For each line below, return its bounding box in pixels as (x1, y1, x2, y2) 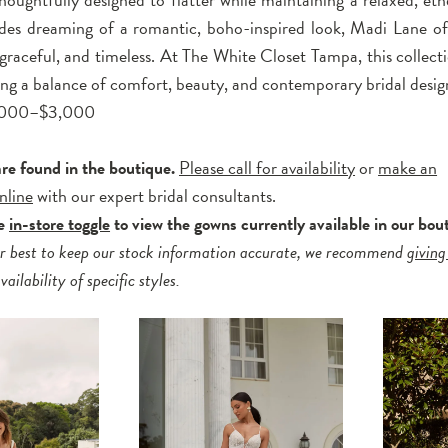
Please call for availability (179, 154, 356, 181)
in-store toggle (9, 210, 111, 237)
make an (378, 154, 438, 181)
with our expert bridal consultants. (33, 182, 277, 209)
